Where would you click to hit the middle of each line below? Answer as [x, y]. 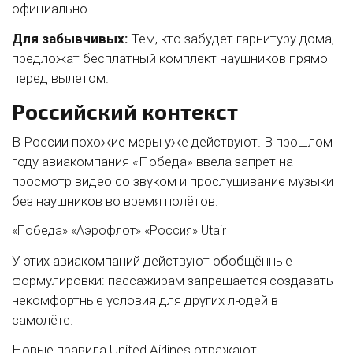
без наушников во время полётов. [115, 201]
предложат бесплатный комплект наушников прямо [170, 58]
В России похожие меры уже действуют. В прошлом [172, 141]
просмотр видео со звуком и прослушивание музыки [173, 181]
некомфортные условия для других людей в [145, 300]
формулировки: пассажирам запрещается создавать [173, 280]
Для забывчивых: [70, 38]
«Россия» [171, 230]
